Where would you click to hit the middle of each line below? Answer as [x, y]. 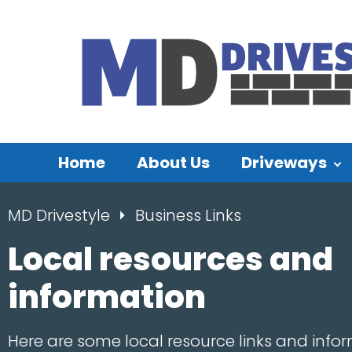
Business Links [188, 215]
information [107, 297]
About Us [173, 163]
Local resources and [170, 259]
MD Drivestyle [61, 215]
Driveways [284, 163]
